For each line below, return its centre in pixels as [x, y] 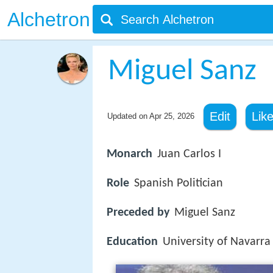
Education [132, 242]
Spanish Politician [179, 184]
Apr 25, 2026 [172, 116]
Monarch [129, 154]
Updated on [128, 116]
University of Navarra [217, 242]
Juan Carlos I [189, 154]
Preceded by [138, 213]
